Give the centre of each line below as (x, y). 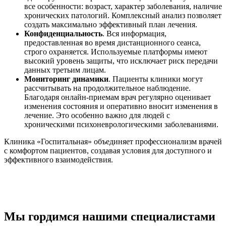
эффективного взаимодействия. (59, 159)
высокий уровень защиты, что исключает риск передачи (121, 61)
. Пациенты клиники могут (156, 79)
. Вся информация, (134, 33)
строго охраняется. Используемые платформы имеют (116, 51)
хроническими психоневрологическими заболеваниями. (121, 124)
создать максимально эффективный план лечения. (111, 24)
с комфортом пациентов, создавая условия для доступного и (108, 150)
